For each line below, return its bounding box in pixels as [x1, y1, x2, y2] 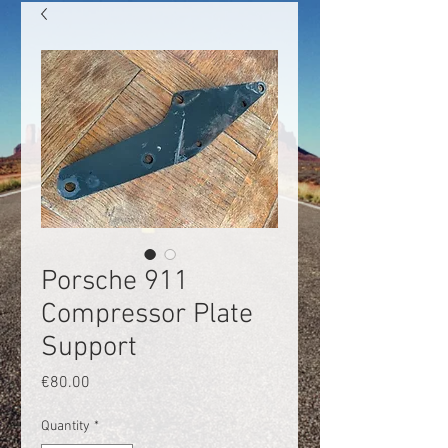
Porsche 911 [41, 265, 189, 299]
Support [41, 331, 137, 365]
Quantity [41, 418, 90, 435]
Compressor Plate [41, 298, 253, 332]
